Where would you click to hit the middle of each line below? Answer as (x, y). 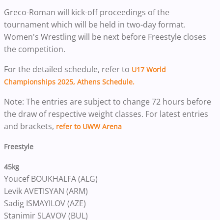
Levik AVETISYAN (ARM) (46, 191)
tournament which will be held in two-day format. (95, 25)
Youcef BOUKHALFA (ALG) (51, 179)
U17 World (149, 69)
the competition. (35, 49)
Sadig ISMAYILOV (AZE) (45, 203)
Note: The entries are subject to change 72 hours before (108, 102)
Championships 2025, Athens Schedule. (69, 82)
